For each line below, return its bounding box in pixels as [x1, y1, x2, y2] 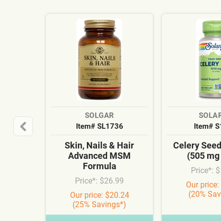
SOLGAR [84, 111, 114, 120]
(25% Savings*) [73, 200, 127, 209]
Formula [82, 161, 116, 171]
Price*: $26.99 [75, 176, 124, 185]
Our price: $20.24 [70, 190, 129, 200]
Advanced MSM [68, 150, 131, 161]
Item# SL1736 [75, 122, 123, 131]
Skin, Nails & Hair [65, 140, 135, 150]
